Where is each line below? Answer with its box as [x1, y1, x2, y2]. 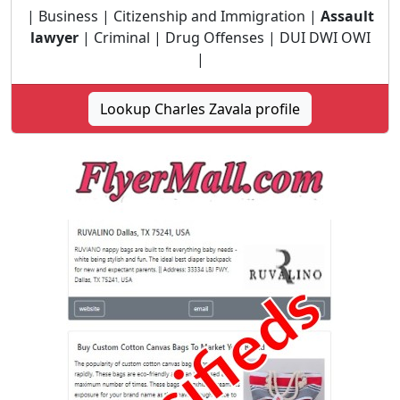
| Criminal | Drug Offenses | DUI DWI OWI [78, 28, 371, 47]
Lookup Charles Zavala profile [100, 99, 300, 119]
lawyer [29, 28, 79, 47]
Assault [320, 6, 374, 26]
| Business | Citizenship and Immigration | [26, 6, 321, 26]
